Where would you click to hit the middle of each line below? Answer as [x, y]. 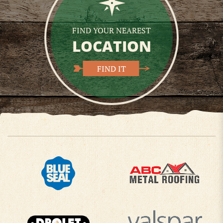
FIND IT [111, 68]
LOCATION [111, 46]
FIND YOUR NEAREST [111, 30]
